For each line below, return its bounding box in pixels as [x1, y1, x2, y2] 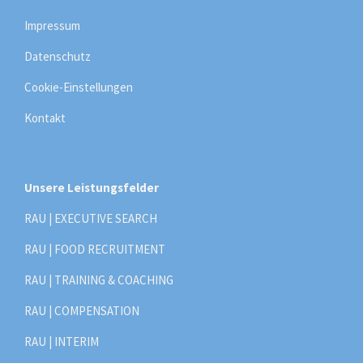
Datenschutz [24, 48, 91, 64]
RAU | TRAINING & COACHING [24, 271, 173, 288]
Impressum [24, 17, 80, 33]
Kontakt [24, 109, 66, 126]
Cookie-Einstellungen [24, 79, 133, 95]
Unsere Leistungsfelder [24, 179, 159, 195]
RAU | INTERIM [24, 333, 99, 349]
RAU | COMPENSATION [24, 302, 139, 318]
